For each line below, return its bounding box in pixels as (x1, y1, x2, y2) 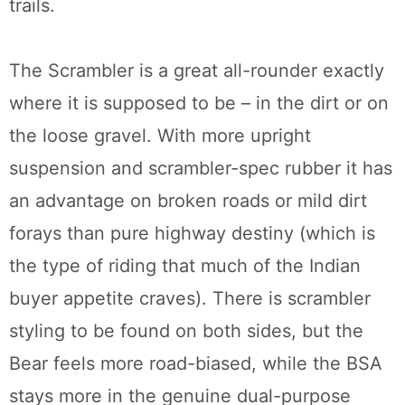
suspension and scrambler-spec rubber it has (9, 157, 392, 180)
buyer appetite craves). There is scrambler (9, 287, 371, 310)
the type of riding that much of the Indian (9, 255, 361, 278)
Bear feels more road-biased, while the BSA (9, 353, 382, 375)
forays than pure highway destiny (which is (9, 222, 375, 245)
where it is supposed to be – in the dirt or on (9, 92, 389, 115)
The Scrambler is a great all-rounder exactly (9, 60, 384, 82)
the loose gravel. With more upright (9, 125, 311, 147)
